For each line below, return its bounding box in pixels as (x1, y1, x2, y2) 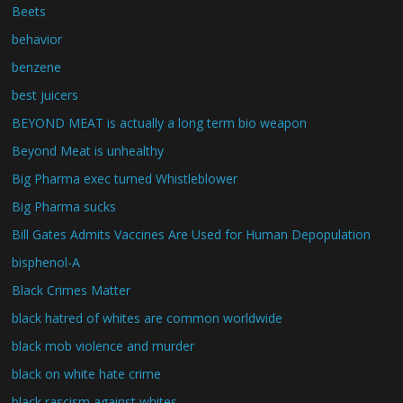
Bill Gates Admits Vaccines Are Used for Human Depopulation (12, 226, 372, 243)
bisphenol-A (12, 254, 81, 271)
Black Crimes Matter (12, 282, 131, 299)
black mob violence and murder (12, 337, 195, 354)
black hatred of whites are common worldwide (12, 309, 283, 327)
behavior (12, 31, 63, 48)
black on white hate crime (12, 365, 162, 382)
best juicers (12, 86, 79, 103)
